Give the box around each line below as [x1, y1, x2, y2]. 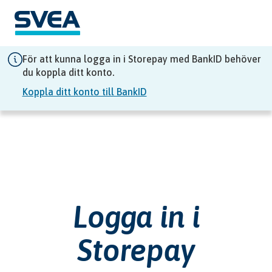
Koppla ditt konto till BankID [22, 86, 147, 97]
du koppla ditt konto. [22, 67, 114, 78]
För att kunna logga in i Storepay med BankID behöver [22, 53, 261, 64]
